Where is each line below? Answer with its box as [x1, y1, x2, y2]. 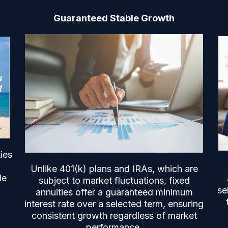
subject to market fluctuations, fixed [38, 175, 190, 186]
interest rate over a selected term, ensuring [24, 198, 204, 210]
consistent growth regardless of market [31, 210, 197, 221]
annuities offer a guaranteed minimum [35, 187, 193, 198]
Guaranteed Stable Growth [53, 13, 175, 23]
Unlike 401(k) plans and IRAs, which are [30, 163, 198, 175]
